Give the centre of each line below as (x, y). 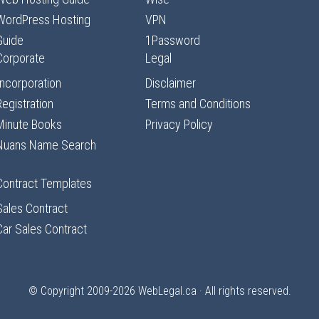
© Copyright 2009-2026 (83, 291)
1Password (173, 40)
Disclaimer (171, 83)
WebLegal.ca (167, 291)
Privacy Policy (179, 124)
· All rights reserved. (244, 291)
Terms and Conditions (198, 104)
